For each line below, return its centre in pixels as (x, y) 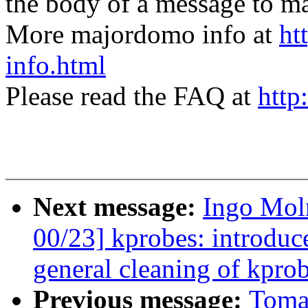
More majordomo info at (142, 34)
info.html (56, 65)
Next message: (118, 207)
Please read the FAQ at (132, 96)
